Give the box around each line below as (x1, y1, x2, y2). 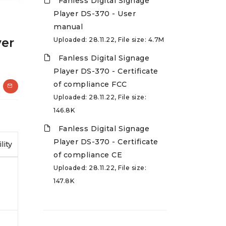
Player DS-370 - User (53, 9, 136, 19)
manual (53, 22, 83, 32)
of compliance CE (53, 150, 122, 160)
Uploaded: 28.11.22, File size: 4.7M (53, 36, 164, 44)
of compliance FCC (53, 80, 127, 89)
